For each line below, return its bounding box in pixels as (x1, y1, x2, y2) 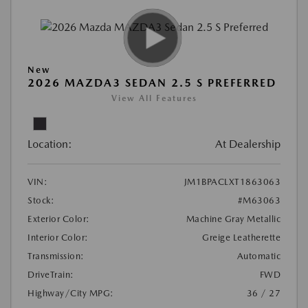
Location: (27, 137, 72, 151)
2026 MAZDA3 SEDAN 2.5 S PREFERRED (27, 76, 276, 90)
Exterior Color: (27, 214, 90, 225)
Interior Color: (27, 232, 89, 243)
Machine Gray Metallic (186, 214, 280, 225)
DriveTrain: (27, 269, 74, 280)
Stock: (27, 195, 54, 206)
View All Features (111, 93, 197, 104)
